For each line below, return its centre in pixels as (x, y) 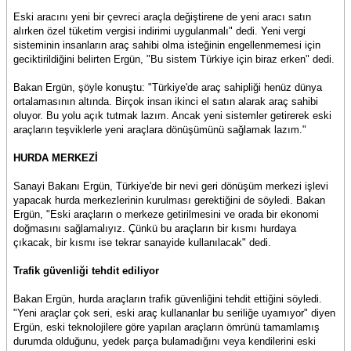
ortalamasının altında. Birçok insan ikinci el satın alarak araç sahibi (166, 101)
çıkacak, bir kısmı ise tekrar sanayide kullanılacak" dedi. (142, 242)
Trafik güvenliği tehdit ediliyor (86, 271)
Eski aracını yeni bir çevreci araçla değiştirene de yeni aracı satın (162, 17)
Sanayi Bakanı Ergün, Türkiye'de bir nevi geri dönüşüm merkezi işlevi (171, 186)
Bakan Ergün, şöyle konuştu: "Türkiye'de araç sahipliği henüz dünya (168, 87)
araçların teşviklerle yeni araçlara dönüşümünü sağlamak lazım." (160, 130)
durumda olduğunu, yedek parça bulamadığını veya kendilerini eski (165, 341)
